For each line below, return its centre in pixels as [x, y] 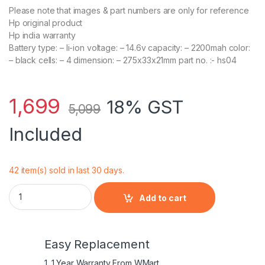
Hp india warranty [42, 35]
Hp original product [46, 22]
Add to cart [163, 198]
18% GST [145, 106]
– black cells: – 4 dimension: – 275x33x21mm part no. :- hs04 [123, 60]
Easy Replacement [97, 244]
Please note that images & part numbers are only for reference [129, 10]
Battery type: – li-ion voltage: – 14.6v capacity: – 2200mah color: [130, 47]
